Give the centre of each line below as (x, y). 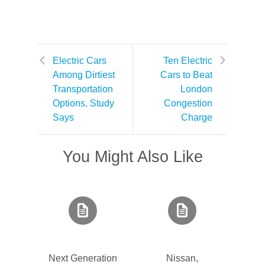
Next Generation (83, 258)
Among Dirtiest (84, 75)
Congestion (188, 103)
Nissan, (182, 258)
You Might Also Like (132, 156)
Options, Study (83, 103)
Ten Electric (188, 61)
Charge (197, 117)
